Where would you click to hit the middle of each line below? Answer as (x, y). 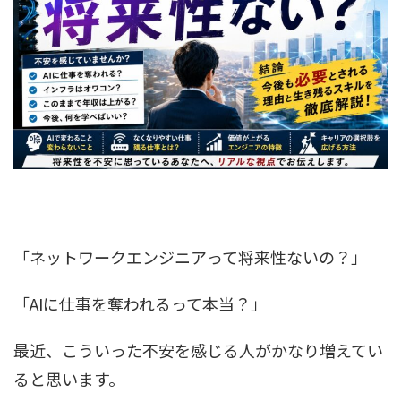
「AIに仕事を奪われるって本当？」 (140, 303)
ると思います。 (69, 378)
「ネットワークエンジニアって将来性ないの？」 (190, 256)
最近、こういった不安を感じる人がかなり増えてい (198, 350)
